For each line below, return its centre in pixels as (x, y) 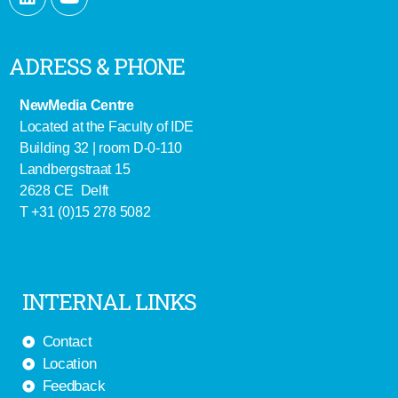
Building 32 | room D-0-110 (101, 148)
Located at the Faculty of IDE (107, 127)
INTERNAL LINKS (110, 302)
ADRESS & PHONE (97, 66)
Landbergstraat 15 (75, 169)
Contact (67, 342)
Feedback (74, 386)
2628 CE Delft (64, 191)
